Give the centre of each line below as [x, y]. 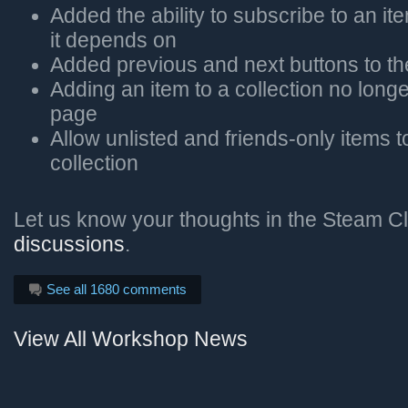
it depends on [113, 41]
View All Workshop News [131, 339]
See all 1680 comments [115, 289]
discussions [69, 245]
